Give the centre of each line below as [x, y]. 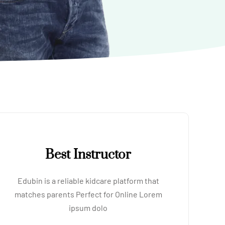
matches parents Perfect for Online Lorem [88, 194]
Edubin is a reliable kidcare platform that [88, 181]
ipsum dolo [88, 208]
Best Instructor [88, 155]
